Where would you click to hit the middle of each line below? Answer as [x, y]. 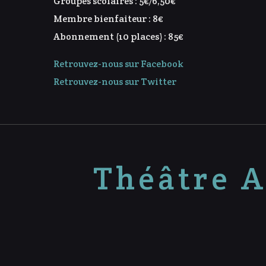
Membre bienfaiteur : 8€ [108, 18]
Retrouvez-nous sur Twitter [115, 81]
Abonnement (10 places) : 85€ [118, 36]
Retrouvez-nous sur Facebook [118, 64]
